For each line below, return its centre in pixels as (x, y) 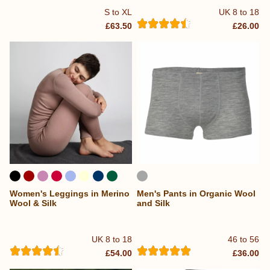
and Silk (154, 203)
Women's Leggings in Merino (70, 194)
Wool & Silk (33, 203)
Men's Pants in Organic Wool (196, 194)
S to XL (118, 12)
